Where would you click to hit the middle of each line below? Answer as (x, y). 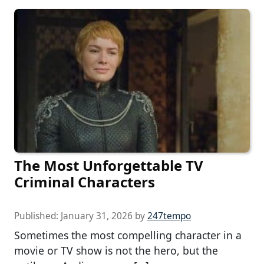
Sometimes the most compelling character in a (128, 235)
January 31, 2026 (97, 216)
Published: (37, 216)
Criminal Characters (85, 182)
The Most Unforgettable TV (109, 166)
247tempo (169, 216)
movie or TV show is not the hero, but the (116, 251)
